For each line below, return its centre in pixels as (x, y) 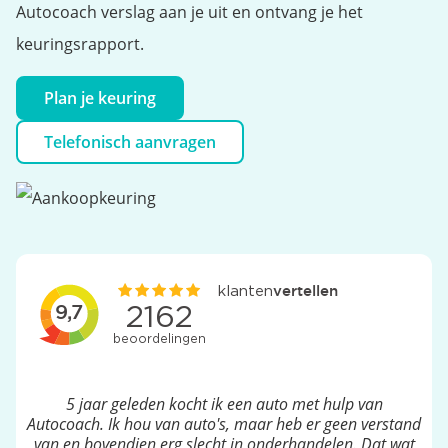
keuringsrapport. (80, 44)
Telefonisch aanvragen (130, 142)
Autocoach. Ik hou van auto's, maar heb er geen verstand (224, 423)
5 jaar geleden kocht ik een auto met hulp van (224, 403)
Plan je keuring (100, 98)
